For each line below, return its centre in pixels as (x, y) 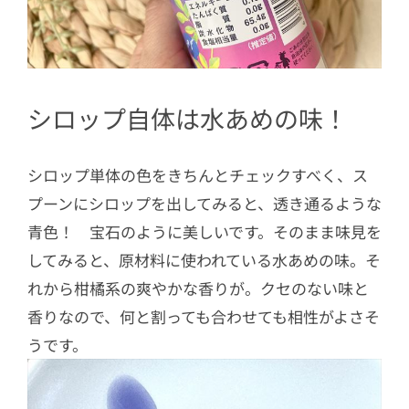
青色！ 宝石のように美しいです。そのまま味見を (204, 232)
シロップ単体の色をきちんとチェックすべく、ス (198, 175)
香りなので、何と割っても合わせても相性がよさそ (204, 317)
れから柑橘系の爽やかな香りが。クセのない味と (198, 288)
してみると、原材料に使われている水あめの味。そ (204, 260)
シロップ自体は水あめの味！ (188, 118)
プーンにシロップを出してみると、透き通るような (204, 204)
